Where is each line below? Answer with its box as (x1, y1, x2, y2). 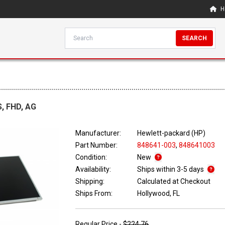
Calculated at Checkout (137, 177, 211, 186)
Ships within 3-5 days (137, 165, 206, 174)
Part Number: (75, 141, 118, 150)
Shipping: (75, 177, 105, 186)
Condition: (75, 153, 107, 162)
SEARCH (182, 35, 207, 42)
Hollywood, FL (137, 189, 180, 198)
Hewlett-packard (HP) (137, 129, 206, 138)
